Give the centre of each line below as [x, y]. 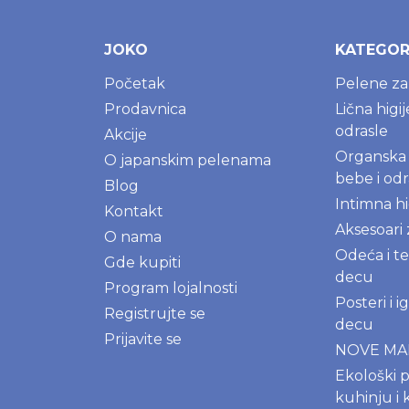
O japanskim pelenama [188, 160]
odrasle [362, 131]
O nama [133, 237]
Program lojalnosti [171, 288]
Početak [135, 84]
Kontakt [134, 211]
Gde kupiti [142, 262]
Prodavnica [145, 109]
